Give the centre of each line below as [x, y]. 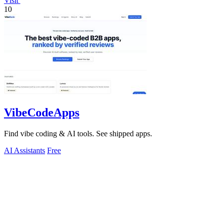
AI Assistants [25, 150]
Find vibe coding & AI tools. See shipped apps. [78, 134]
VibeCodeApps [42, 113]
